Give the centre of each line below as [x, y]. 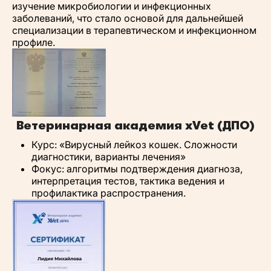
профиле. [34, 42]
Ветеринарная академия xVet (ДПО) [135, 126]
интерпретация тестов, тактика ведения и [128, 181]
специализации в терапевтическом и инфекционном [134, 30]
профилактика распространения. [109, 193]
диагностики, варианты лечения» [109, 157]
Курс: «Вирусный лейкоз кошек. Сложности [134, 145]
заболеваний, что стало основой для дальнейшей [128, 18]
